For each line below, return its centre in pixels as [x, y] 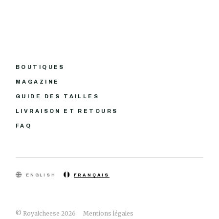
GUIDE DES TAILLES [58, 96]
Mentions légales [108, 213]
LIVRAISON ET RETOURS [67, 111]
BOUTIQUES [40, 67]
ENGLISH [41, 175]
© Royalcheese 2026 [46, 213]
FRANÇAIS [92, 175]
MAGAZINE [38, 81]
